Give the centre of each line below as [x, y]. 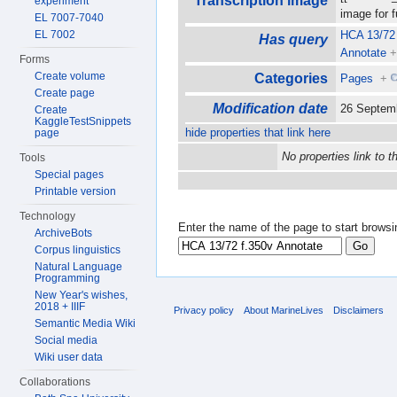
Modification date [270, 109]
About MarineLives [284, 310]
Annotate [364, 53]
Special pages [70, 175]
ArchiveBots [64, 233]
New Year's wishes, [82, 295]
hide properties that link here [258, 133]
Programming [68, 278]
